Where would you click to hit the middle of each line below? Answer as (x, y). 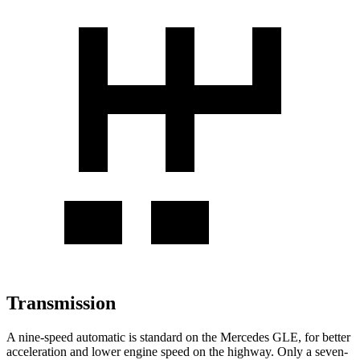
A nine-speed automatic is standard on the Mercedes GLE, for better (178, 337)
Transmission (61, 303)
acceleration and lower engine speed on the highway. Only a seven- (177, 351)
